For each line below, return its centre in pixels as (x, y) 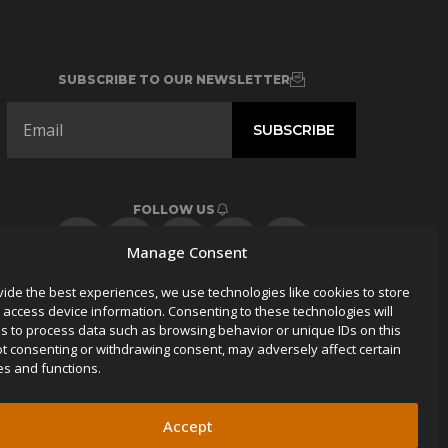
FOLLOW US (174, 210)
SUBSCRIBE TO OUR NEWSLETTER (174, 80)
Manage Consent (188, 252)
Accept (187, 425)
